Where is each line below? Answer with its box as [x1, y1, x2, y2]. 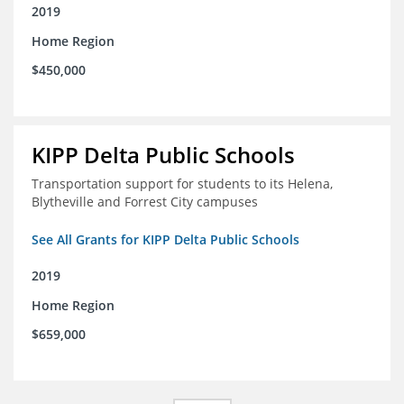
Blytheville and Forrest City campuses [32, 193, 258, 211]
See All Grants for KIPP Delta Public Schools [32, 231, 299, 249]
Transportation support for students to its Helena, [32, 175, 333, 193]
